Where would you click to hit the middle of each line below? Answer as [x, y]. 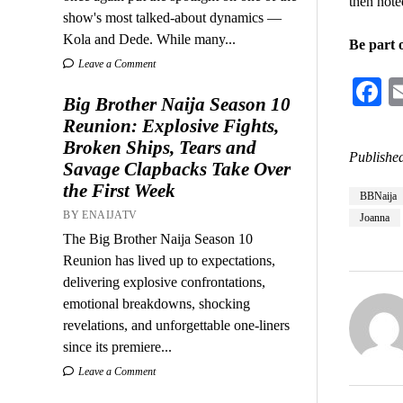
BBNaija [378, 197]
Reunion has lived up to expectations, [170, 260]
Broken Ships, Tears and [160, 147]
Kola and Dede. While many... [150, 39]
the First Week [120, 190]
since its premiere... [118, 346]
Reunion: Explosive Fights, [171, 125]
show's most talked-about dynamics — [173, 17]
